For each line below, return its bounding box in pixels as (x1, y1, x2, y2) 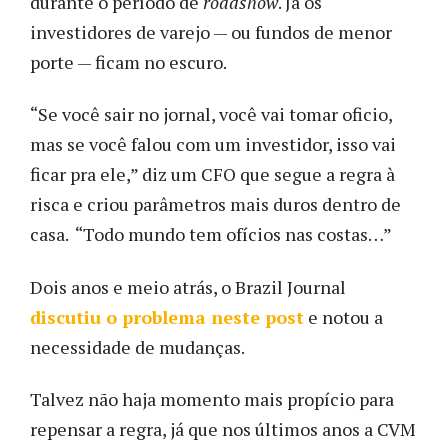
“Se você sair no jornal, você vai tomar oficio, (30, 102, 392, 127)
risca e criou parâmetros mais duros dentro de (30, 192, 401, 217)
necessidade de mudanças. (30, 334, 245, 359)
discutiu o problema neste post (30, 304, 304, 329)
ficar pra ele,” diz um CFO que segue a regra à (30, 162, 395, 187)
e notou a (304, 304, 383, 329)
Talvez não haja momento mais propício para (30, 387, 394, 412)
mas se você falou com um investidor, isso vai (30, 132, 396, 157)
